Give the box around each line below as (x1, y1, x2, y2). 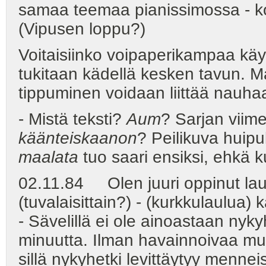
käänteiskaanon (18, 128, 137, 147)
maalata (18, 147, 78, 166)
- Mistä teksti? (18, 109, 126, 128)
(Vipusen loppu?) (18, 19, 145, 38)
